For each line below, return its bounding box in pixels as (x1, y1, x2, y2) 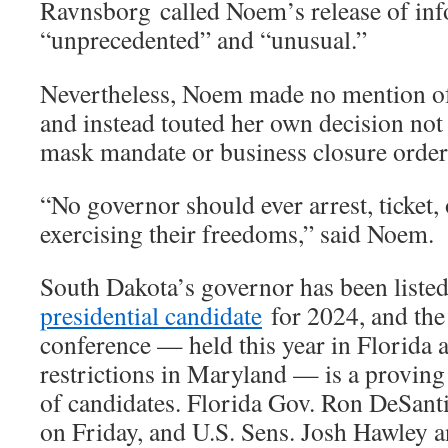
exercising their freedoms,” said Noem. (40, 216, 434, 251)
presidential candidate (40, 298, 262, 333)
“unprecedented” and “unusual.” (40, 22, 367, 57)
